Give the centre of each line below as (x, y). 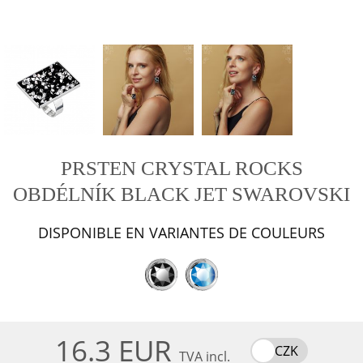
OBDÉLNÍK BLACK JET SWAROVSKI (181, 194)
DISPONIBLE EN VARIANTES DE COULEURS (181, 233)
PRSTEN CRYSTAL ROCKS (181, 168)
